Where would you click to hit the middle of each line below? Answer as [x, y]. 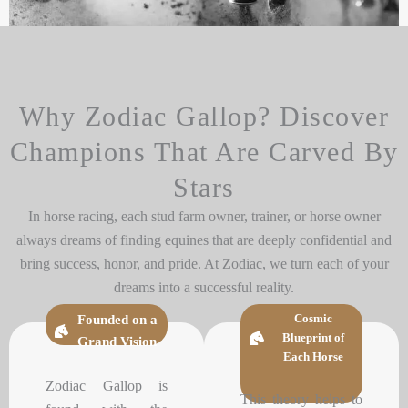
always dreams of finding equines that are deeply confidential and [204, 240]
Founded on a [117, 320]
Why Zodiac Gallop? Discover [204, 117]
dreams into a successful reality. [204, 288]
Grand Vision [117, 342]
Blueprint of [313, 338]
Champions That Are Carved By [204, 152]
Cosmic [313, 319]
